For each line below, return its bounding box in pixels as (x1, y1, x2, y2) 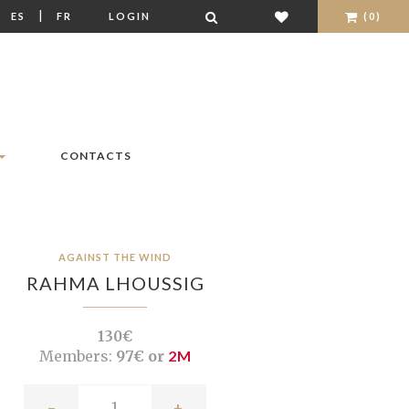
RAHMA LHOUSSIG (26, 272, 204, 295)
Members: (38, 347, 112, 366)
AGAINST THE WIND (58, 251, 172, 264)
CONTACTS (60, 149, 131, 163)
